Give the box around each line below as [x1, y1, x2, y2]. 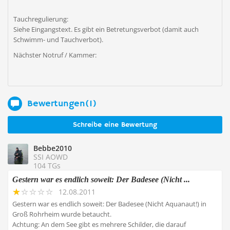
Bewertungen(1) [27, 98, 97, 109]
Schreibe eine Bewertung [73, 120, 157, 129]
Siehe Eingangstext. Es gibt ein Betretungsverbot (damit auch [13, 25, 199, 34]
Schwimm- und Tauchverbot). [13, 35, 103, 44]
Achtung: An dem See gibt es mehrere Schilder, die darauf [12, 220, 186, 229]
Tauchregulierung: [13, 14, 68, 24]
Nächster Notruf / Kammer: [13, 50, 97, 60]
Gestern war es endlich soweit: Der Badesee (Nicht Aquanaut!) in [12, 199, 206, 208]
